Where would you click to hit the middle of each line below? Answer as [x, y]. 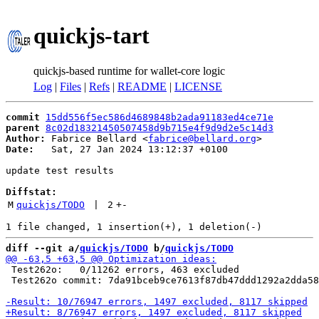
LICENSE [198, 87]
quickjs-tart [91, 36]
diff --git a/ [43, 248]
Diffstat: [31, 192]
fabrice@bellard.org [202, 138]
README [142, 87]
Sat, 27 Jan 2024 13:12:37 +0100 [131, 149]
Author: [26, 138]
